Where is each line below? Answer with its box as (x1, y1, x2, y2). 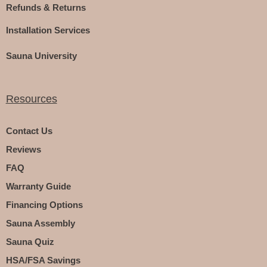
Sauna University (5, 51, 77, 61)
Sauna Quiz (5, 237, 54, 247)
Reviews (5, 144, 41, 155)
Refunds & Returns (5, 2, 86, 13)
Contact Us (5, 126, 52, 136)
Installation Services (5, 25, 90, 36)
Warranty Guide (5, 181, 71, 192)
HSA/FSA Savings (5, 255, 80, 266)
